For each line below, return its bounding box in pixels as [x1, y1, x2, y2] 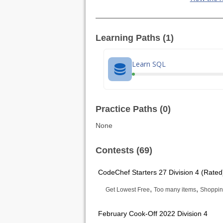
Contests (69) [96, 145, 152, 155]
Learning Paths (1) [96, 33, 174, 43]
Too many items [154, 186, 196, 193]
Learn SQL [132, 59, 166, 69]
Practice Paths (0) [96, 104, 171, 114]
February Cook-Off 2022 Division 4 [98, 210, 208, 218]
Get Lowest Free [106, 186, 150, 193]
